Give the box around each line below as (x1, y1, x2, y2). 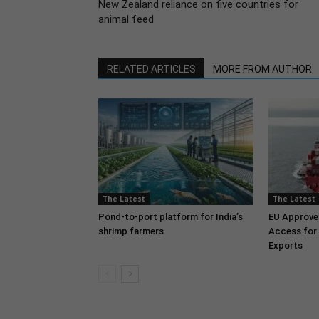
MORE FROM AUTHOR (213, 63, 312, 75)
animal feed (98, 13, 154, 26)
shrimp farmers (98, 226, 164, 236)
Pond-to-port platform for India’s (98, 211, 243, 222)
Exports (268, 240, 303, 251)
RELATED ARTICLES (107, 63, 196, 75)
